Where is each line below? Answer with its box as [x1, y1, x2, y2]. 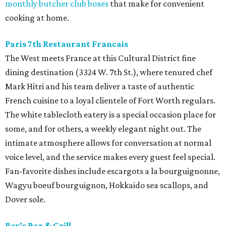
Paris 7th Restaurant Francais [5, 39, 128, 49]
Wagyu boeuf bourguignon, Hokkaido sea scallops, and [5, 180, 208, 190]
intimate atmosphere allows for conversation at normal [5, 138, 211, 148]
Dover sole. [5, 194, 45, 204]
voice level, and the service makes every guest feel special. [5, 152, 215, 162]
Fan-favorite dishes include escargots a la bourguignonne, [5, 166, 220, 176]
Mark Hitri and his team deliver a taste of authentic [5, 81, 194, 91]
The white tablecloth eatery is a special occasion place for [5, 109, 216, 120]
